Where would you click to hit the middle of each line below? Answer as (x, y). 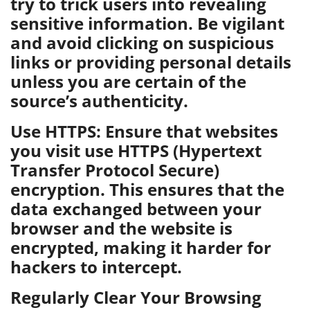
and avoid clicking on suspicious (142, 43)
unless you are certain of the (128, 81)
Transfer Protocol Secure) (115, 170)
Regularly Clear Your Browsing (136, 297)
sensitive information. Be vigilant (147, 23)
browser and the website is (121, 228)
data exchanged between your (136, 209)
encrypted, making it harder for (141, 247)
